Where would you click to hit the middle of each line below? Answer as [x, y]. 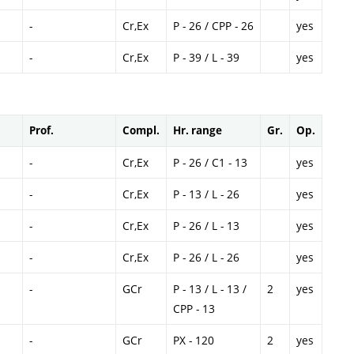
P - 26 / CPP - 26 [213, 25]
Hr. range [198, 130]
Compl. [141, 130]
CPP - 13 [194, 309]
